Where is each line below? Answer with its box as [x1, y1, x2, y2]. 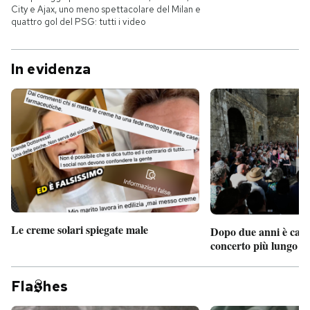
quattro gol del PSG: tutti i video [11, 16, 146, 28]
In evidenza [11, 60, 91, 79]
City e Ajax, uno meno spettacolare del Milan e [11, 3, 201, 16]
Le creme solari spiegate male [11, 221, 148, 238]
